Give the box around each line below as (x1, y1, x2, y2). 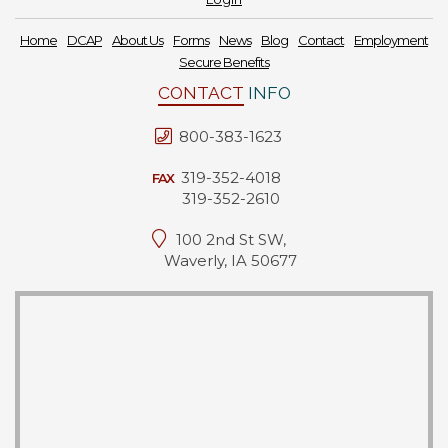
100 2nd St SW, (175, 230, 286, 249)
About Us (112, 32, 163, 48)
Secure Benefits (179, 54, 269, 70)
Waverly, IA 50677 (164, 251, 297, 270)
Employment (354, 32, 428, 48)
